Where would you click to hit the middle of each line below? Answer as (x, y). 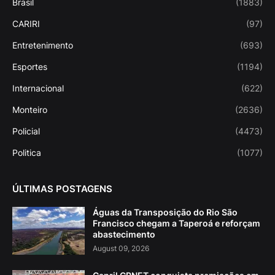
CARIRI (26, 24)
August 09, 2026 (121, 249)
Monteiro (30, 110)
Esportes (30, 67)
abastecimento (124, 234)
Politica (27, 153)
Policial (26, 131)
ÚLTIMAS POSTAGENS (62, 189)
